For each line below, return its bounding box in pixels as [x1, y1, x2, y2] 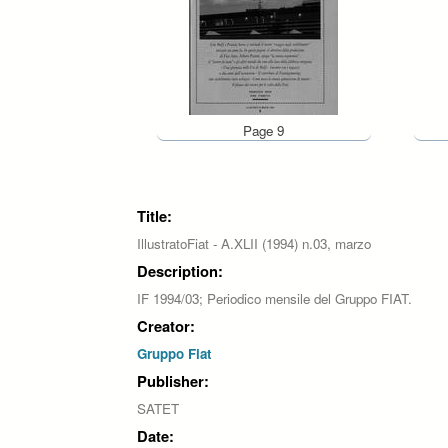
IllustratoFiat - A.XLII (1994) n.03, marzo [137, 234, 371, 254]
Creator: [137, 315, 195, 338]
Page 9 [243, 121, 285, 141]
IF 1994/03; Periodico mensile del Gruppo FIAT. [137, 289, 412, 309]
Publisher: [137, 370, 209, 393]
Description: [137, 260, 223, 283]
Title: [137, 205, 172, 228]
